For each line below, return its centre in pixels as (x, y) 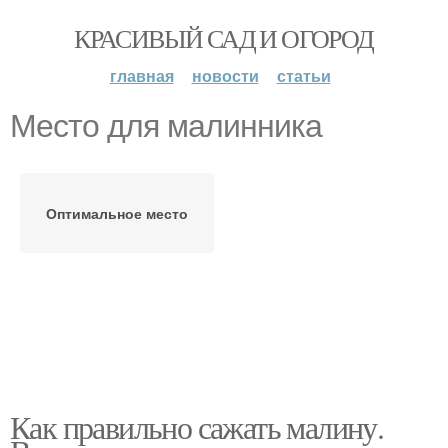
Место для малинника (166, 126)
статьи (303, 75)
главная (141, 75)
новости (225, 75)
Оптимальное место (117, 213)
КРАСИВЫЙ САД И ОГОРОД (224, 38)
